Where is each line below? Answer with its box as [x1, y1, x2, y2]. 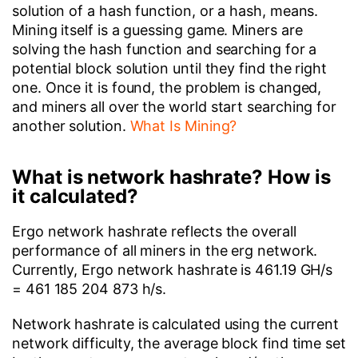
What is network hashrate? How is [12, 165, 331, 189]
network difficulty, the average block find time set [12, 335, 346, 352]
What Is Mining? [129, 117, 237, 134]
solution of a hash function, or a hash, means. [12, 2, 319, 19]
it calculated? [12, 185, 138, 208]
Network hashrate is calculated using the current [12, 316, 340, 332]
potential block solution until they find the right [12, 60, 328, 77]
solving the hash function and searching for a [12, 41, 317, 58]
